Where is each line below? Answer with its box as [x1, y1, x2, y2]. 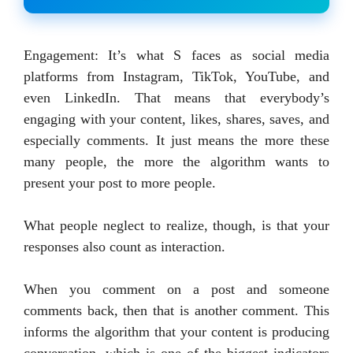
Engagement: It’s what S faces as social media [24, 46, 329, 63]
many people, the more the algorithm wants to [24, 153, 329, 169]
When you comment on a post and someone [24, 281, 329, 297]
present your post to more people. [24, 174, 216, 191]
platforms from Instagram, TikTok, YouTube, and [24, 68, 329, 84]
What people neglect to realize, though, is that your [24, 217, 329, 233]
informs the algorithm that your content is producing [24, 323, 329, 340]
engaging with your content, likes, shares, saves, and [24, 110, 329, 127]
